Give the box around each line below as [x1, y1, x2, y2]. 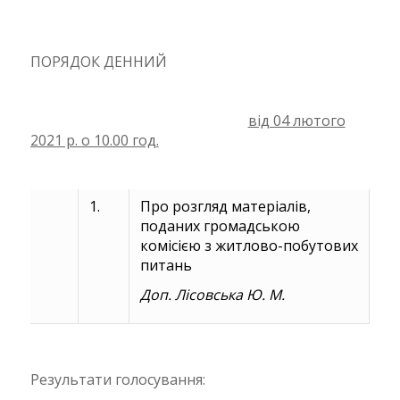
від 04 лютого [247, 111, 346, 131]
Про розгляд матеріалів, [139, 196, 311, 217]
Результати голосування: [29, 370, 205, 390]
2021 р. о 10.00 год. [29, 130, 159, 151]
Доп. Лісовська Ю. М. [139, 285, 285, 305]
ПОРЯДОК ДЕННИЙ [29, 52, 167, 72]
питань [139, 255, 192, 276]
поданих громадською [139, 216, 300, 237]
